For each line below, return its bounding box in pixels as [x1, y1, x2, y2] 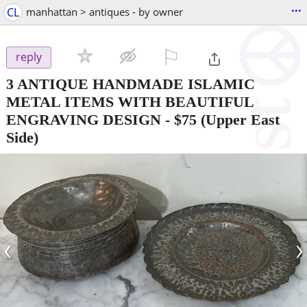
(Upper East [197, 110, 280, 128]
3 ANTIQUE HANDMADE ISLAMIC [6, 75, 255, 93]
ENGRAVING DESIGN [6, 110, 161, 128]
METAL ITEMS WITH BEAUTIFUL [6, 93, 254, 110]
